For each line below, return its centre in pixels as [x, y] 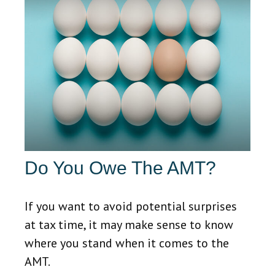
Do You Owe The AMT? [120, 168]
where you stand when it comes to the [127, 243]
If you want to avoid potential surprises [131, 207]
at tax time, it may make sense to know [129, 225]
